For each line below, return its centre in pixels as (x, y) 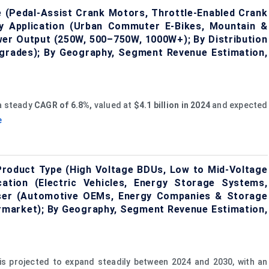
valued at (113, 105)
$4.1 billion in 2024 (172, 105)
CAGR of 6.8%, (63, 105)
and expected (239, 105)
